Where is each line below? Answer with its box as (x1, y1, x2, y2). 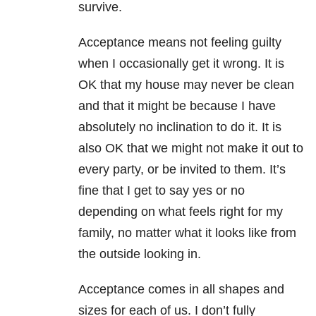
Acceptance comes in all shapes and (78, 281, 284, 296)
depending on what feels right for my (78, 204, 283, 219)
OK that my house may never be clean (78, 77, 294, 92)
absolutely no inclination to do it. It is (78, 119, 281, 134)
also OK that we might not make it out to (78, 140, 303, 155)
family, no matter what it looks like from (78, 225, 296, 240)
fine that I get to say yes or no (78, 183, 245, 197)
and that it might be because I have (78, 98, 276, 113)
